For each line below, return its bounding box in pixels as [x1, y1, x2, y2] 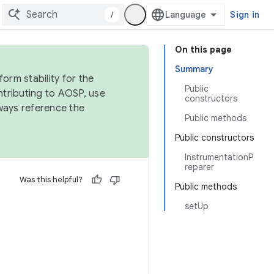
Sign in [230, 9, 259, 20]
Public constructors [175, 132, 254, 143]
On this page [175, 44, 232, 55]
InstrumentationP [185, 152, 253, 163]
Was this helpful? [20, 174, 83, 185]
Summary [175, 64, 213, 75]
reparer [185, 161, 214, 172]
